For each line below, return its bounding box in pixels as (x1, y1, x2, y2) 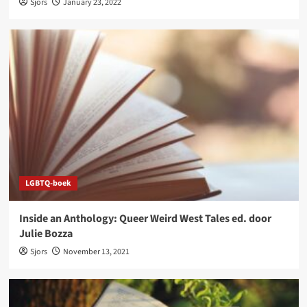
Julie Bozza (19, 225, 73, 241)
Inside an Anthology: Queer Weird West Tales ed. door (19, 210, 271, 226)
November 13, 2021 (62, 245, 130, 258)
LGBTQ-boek (25, 177, 71, 189)
